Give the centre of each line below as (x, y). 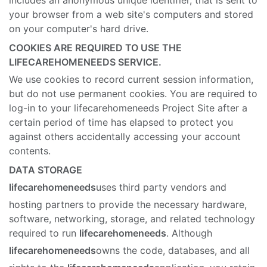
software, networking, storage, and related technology (132, 219)
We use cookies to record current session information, (131, 80)
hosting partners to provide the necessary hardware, (128, 205)
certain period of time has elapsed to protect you (121, 122)
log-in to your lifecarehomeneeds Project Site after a (128, 108)
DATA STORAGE (46, 170)
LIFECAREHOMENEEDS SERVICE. (85, 62)
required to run (44, 233)
